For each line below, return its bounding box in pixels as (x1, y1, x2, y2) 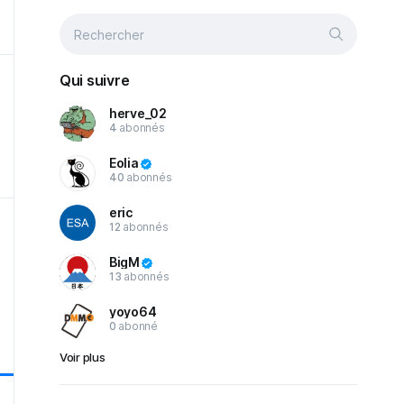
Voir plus (60, 350, 106, 364)
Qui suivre (60, 71, 130, 89)
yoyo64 (109, 304, 157, 319)
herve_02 (109, 106, 167, 121)
